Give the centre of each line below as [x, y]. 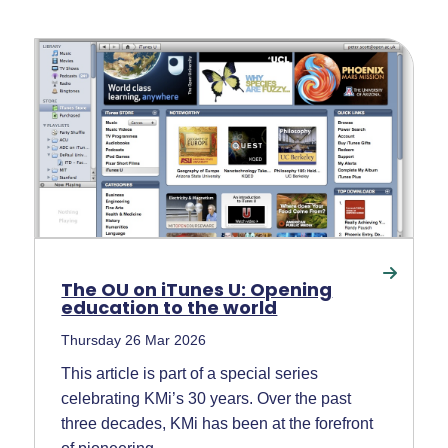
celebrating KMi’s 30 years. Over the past [206, 398]
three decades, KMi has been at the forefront [217, 423]
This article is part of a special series [190, 373]
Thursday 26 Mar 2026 [134, 339]
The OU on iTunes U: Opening [197, 289]
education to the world [169, 307]
